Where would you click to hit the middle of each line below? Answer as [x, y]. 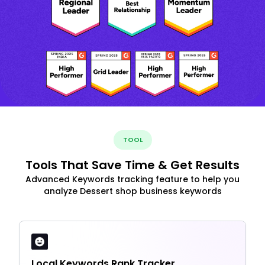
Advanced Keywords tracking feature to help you [132, 179]
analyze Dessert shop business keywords [132, 191]
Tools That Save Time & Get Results [132, 165]
